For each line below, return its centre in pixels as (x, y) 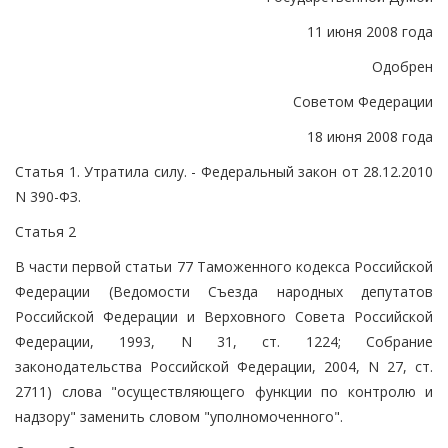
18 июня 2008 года (370, 136)
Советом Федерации (363, 101)
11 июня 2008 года (370, 31)
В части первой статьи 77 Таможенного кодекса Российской (224, 266)
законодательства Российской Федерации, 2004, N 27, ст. (224, 366)
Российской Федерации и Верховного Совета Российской (224, 316)
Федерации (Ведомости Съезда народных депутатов (224, 291)
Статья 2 (45, 231)
